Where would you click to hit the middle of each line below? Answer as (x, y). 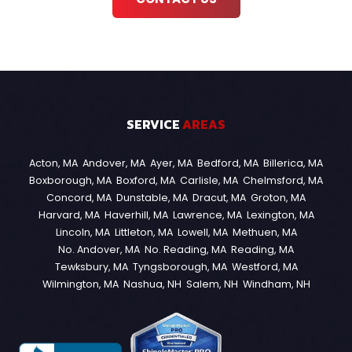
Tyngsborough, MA (180, 267)
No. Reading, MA (185, 250)
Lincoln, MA (82, 233)
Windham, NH (276, 284)
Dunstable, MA (152, 198)
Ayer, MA (171, 163)
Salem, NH (212, 284)
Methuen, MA (264, 233)
